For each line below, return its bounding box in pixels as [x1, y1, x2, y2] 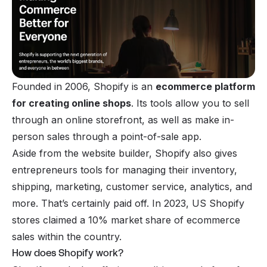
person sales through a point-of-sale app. [12, 130, 201, 142]
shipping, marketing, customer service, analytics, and [12, 180, 252, 193]
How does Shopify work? [12, 246, 123, 260]
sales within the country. [12, 230, 122, 243]
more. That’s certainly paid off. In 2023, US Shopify [12, 197, 244, 209]
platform [212, 80, 255, 92]
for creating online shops [12, 97, 131, 109]
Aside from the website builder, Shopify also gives [12, 147, 237, 159]
